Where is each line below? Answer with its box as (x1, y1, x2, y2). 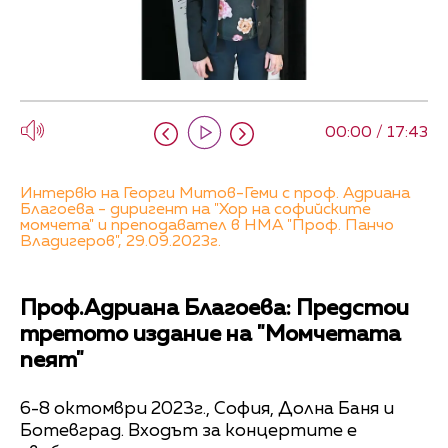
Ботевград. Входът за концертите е (20, 421, 357, 440)
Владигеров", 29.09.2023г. (20, 234, 221, 251)
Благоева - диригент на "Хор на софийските (20, 202, 371, 219)
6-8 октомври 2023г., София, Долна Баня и (20, 399, 394, 418)
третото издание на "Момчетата (20, 324, 401, 347)
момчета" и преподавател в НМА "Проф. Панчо (20, 218, 394, 235)
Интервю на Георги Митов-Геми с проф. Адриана (20, 186, 410, 203)
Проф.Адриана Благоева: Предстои (20, 298, 409, 321)
